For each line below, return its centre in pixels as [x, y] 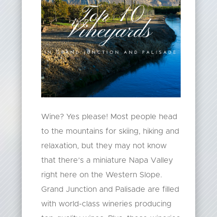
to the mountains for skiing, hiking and [110, 132]
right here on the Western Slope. [101, 175]
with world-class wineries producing [106, 204]
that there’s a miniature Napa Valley [107, 161]
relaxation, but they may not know [104, 146]
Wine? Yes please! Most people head [109, 117]
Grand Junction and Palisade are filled [110, 190]
